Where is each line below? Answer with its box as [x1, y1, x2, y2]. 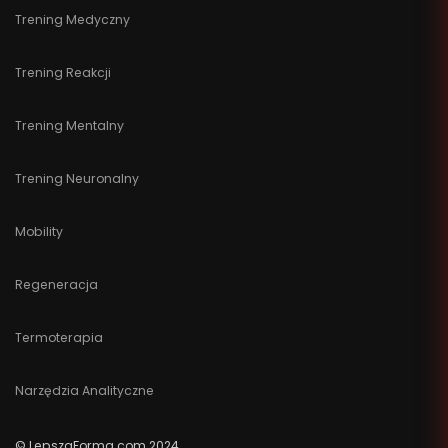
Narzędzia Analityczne [15, 381, 154, 399]
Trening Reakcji [15, 63, 111, 81]
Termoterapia [15, 328, 103, 346]
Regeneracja [15, 275, 98, 293]
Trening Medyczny [15, 10, 130, 28]
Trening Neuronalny [15, 169, 139, 187]
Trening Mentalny [15, 116, 124, 134]
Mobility [15, 222, 63, 240]
